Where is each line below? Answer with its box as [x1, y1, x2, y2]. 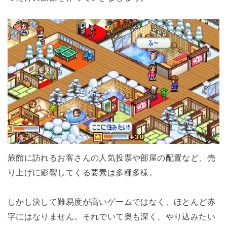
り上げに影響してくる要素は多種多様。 [7, 168, 158, 177]
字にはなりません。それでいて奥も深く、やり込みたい [7, 212, 216, 221]
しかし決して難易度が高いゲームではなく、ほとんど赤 [7, 197, 216, 207]
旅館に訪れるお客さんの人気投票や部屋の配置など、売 [7, 153, 216, 163]
